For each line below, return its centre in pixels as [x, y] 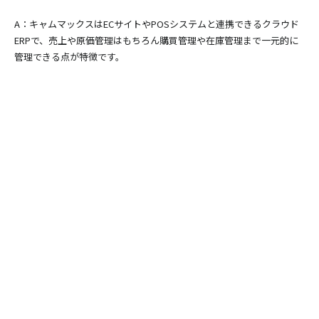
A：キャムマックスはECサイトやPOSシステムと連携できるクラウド [157, 23]
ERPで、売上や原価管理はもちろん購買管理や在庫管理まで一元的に [156, 40]
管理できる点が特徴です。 [69, 56]
